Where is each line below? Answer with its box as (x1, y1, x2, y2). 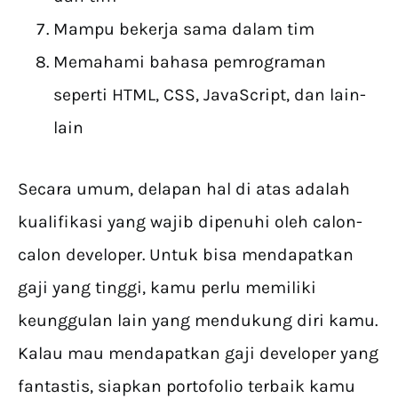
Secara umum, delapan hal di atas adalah (18, 179, 350, 200)
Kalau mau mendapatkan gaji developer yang (18, 343, 378, 364)
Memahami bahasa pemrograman (53, 52, 326, 73)
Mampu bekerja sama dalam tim (53, 19, 314, 40)
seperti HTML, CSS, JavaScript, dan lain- (53, 84, 366, 106)
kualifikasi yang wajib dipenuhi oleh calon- (18, 211, 362, 233)
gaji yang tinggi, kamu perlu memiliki (18, 277, 316, 298)
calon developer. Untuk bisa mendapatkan (18, 244, 354, 266)
